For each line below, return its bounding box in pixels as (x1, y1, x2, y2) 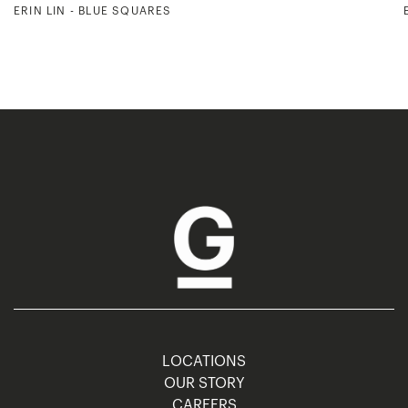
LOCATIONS (162, 353, 246, 369)
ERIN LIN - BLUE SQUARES (14, 5, 172, 16)
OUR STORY (163, 375, 245, 391)
